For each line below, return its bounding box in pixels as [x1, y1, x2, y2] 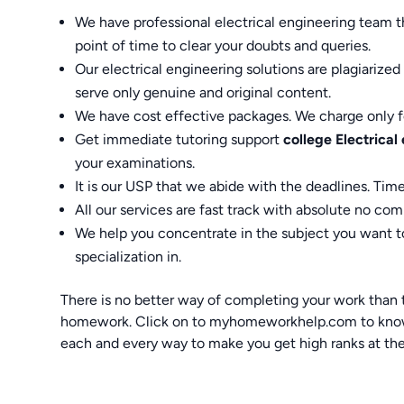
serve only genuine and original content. [75, 83, 332, 101]
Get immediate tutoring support [75, 130, 284, 148]
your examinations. [75, 153, 196, 171]
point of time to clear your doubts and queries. [75, 36, 372, 54]
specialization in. [75, 247, 182, 265]
